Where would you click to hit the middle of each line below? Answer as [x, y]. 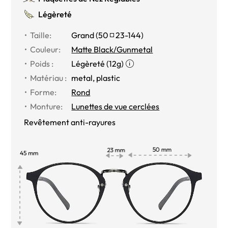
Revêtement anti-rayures [70, 122]
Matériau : [49, 78]
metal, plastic [96, 78]
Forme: [44, 92]
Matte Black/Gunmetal [112, 49]
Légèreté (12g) [98, 63]
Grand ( [85, 35]
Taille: [41, 35]
